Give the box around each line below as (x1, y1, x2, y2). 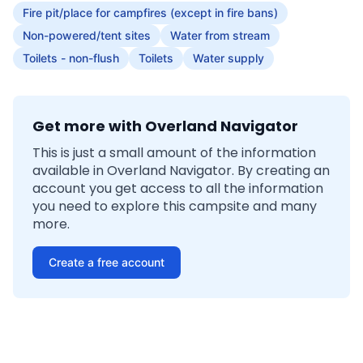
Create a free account (49, 255, 164, 269)
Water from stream (170, 28, 270, 42)
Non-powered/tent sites (23, 28, 151, 42)
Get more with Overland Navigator (32, 116, 298, 136)
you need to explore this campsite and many (32, 197, 317, 216)
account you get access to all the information (32, 179, 323, 198)
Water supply (193, 51, 264, 65)
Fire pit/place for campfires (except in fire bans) (23, 6, 278, 19)
